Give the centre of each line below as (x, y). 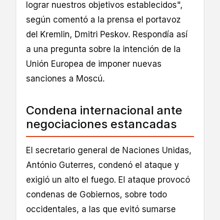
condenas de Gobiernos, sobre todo (96, 195)
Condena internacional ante (104, 110)
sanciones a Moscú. (65, 79)
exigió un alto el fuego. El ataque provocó (108, 180)
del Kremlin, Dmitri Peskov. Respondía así (107, 35)
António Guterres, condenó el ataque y (103, 165)
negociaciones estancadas (101, 124)
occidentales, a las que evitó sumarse (101, 209)
